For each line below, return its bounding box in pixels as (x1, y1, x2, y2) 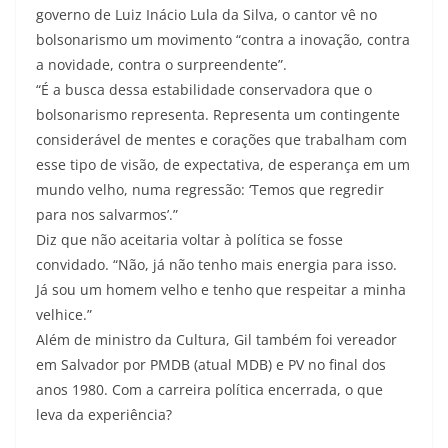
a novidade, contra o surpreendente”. (36, 55, 287, 74)
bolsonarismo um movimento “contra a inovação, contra (36, 30, 410, 49)
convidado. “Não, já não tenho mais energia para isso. (36, 255, 397, 274)
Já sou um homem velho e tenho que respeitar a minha (36, 280, 406, 299)
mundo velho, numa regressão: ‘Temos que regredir (36, 180, 384, 199)
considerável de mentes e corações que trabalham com (36, 130, 407, 149)
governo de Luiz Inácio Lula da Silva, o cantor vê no (36, 5, 377, 24)
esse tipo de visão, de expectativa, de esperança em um (36, 155, 410, 174)
